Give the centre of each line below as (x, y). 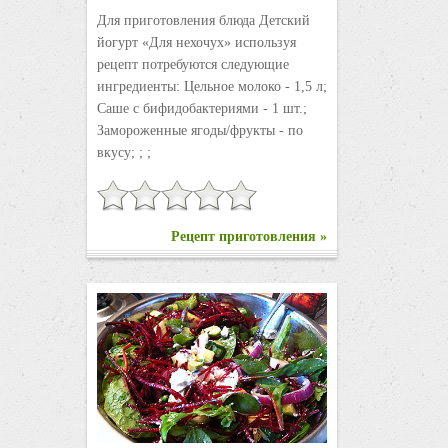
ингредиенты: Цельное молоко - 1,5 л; (211, 87)
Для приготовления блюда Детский (203, 21)
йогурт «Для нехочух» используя (196, 43)
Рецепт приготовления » (248, 237)
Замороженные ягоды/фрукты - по (199, 131)
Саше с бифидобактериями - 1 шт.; (201, 109)
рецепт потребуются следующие (192, 65)
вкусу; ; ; (123, 153)
